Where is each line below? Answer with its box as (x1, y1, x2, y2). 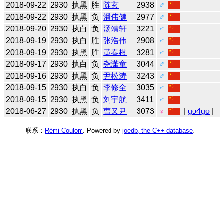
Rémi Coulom (45, 126, 83, 134)
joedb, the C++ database (122, 126, 192, 134)
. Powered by (83, 126, 122, 134)
